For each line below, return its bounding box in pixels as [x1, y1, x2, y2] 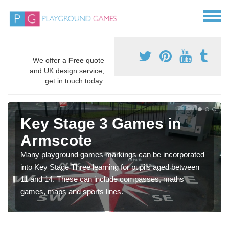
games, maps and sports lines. [20, 187, 123, 196]
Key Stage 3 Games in [20, 115, 181, 132]
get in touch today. [45, 77, 104, 85]
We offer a [33, 56, 68, 65]
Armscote [20, 132, 92, 149]
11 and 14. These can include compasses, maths [20, 175, 184, 184]
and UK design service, [30, 66, 104, 75]
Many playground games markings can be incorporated [20, 150, 204, 159]
